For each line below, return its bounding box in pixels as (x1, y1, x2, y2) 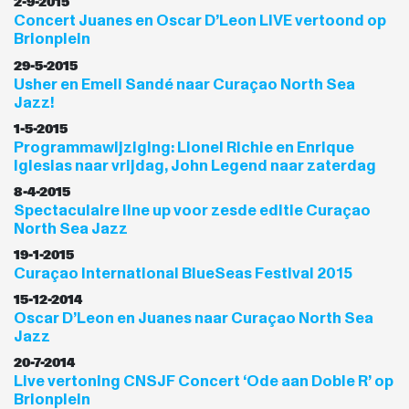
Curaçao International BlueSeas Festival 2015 (14, 263, 352, 285)
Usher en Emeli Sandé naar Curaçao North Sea (14, 73, 355, 95)
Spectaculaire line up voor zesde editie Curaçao (14, 199, 371, 221)
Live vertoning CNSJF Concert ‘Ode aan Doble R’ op (14, 371, 393, 393)
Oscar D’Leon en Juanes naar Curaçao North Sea (14, 308, 373, 330)
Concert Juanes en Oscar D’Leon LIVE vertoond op (14, 10, 386, 32)
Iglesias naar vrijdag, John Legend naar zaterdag (14, 154, 376, 176)
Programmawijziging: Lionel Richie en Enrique (14, 136, 354, 158)
